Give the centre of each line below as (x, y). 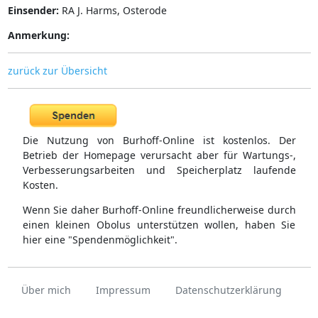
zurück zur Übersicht (57, 70)
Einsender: (33, 10)
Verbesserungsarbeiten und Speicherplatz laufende (159, 170)
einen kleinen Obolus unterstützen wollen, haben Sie (159, 225)
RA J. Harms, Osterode (113, 10)
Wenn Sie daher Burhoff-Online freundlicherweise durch (159, 210)
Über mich (46, 290)
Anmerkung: (38, 35)
